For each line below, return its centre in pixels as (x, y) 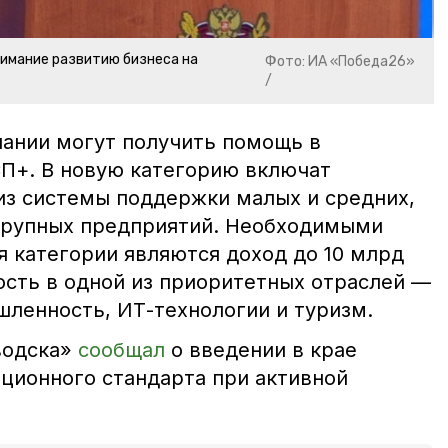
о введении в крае (261, 350)
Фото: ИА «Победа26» (340, 62)
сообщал (121, 350)
